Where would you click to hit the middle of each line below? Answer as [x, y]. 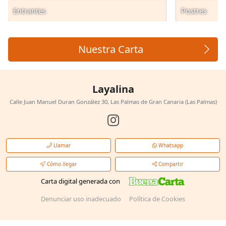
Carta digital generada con [80, 181]
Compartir [170, 164]
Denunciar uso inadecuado [81, 199]
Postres [194, 11]
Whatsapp [170, 145]
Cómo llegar [61, 164]
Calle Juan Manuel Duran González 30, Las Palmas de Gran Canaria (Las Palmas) [113, 102]
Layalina [113, 89]
